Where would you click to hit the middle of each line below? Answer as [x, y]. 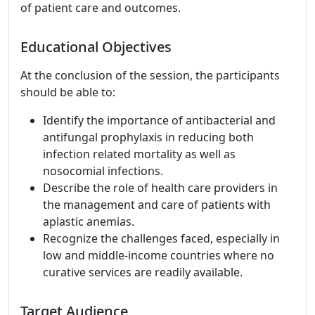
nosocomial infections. [103, 171]
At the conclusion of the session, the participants [150, 75]
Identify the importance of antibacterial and [159, 120]
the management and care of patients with [157, 205]
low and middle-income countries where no [159, 255]
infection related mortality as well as [139, 154]
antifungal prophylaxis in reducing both [148, 137]
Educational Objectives [96, 47]
